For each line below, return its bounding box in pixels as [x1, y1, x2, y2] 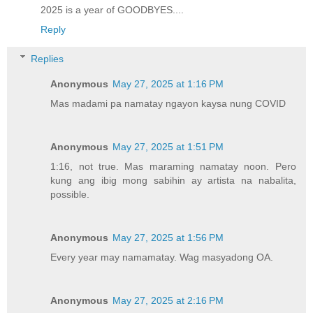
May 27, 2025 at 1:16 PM [112, 78, 224, 89]
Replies [31, 52, 64, 64]
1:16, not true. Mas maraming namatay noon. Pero [50, 160, 296, 172]
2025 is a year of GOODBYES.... [41, 4, 184, 16]
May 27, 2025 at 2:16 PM [112, 294, 224, 306]
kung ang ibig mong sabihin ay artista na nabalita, [50, 174, 296, 186]
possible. [50, 188, 90, 200]
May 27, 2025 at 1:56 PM [112, 231, 224, 243]
